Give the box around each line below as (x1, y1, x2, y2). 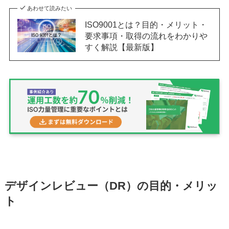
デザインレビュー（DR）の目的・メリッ (4, 180, 218, 193)
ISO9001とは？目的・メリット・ (84, 19, 207, 29)
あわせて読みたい (27, 5, 73, 11)
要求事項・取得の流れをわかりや (84, 31, 208, 40)
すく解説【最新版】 (84, 42, 158, 52)
